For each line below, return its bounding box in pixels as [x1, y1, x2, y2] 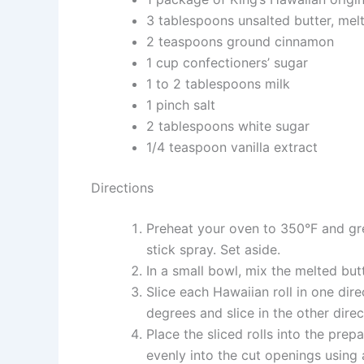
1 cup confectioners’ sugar [146, 54, 308, 71]
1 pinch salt [146, 96, 215, 113]
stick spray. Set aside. [146, 240, 280, 258]
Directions [91, 179, 154, 196]
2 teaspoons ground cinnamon [146, 32, 334, 50]
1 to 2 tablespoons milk [146, 75, 290, 92]
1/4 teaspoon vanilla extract [146, 138, 318, 155]
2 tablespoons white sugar [146, 117, 310, 134]
